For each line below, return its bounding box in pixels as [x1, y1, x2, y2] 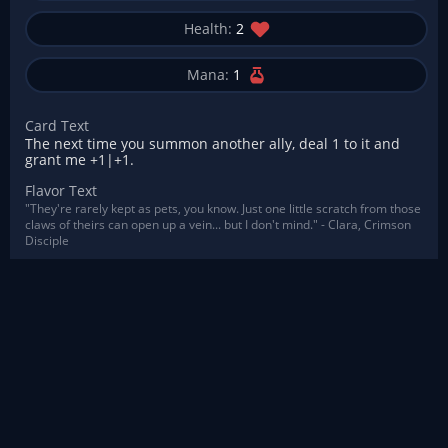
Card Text [25, 116, 89, 135]
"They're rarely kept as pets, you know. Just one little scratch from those [25, 200, 421, 217]
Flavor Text [25, 181, 97, 200]
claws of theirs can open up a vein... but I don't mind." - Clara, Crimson [25, 216, 411, 233]
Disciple [25, 232, 69, 249]
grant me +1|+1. [25, 150, 134, 169]
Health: [183, 19, 232, 38]
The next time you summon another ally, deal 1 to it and [25, 134, 400, 153]
